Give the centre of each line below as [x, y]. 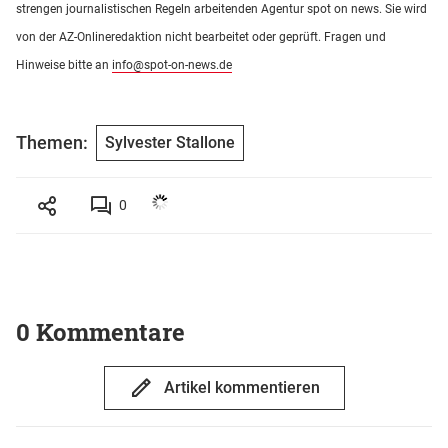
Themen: [52, 143]
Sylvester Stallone [170, 142]
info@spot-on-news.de [172, 64]
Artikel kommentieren [241, 387]
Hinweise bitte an [64, 64]
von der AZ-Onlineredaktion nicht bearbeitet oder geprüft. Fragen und [201, 36]
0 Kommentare [100, 331]
